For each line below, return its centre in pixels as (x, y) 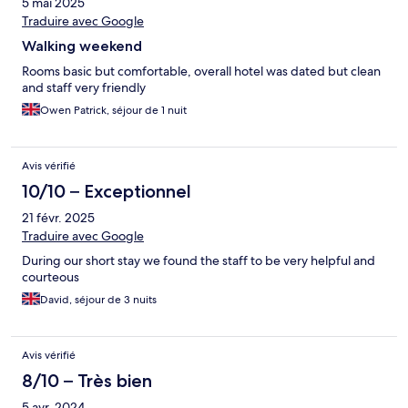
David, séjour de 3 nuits (98, 300)
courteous (51, 277)
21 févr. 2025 (58, 218)
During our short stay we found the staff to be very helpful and (199, 261)
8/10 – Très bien (87, 381)
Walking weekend (82, 46)
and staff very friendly (84, 88)
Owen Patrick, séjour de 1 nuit (113, 111)
